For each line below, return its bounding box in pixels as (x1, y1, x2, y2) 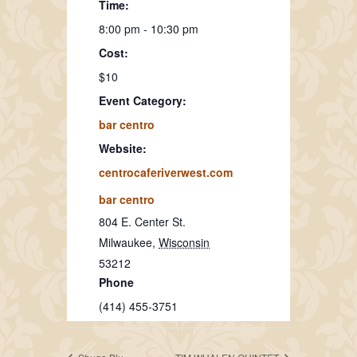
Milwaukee (99, 233, 152, 250)
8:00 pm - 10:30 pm (99, 20, 198, 37)
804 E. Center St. (99, 213, 186, 229)
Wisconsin (159, 233, 210, 250)
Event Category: (99, 92, 186, 108)
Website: (99, 139, 147, 156)
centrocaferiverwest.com (99, 163, 233, 180)
